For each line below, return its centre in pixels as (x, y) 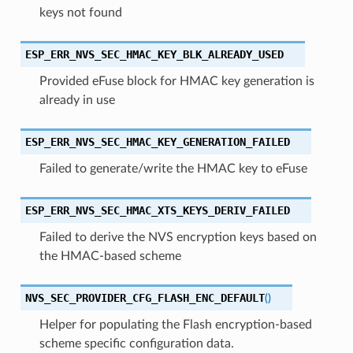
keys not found (80, 12)
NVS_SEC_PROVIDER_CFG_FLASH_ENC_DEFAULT (145, 297)
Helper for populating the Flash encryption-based (175, 324)
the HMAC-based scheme (110, 256)
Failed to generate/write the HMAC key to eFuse (173, 168)
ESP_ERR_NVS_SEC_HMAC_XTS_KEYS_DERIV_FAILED (157, 210)
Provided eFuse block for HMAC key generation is (176, 81)
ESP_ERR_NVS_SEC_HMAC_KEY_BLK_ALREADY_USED (154, 54)
